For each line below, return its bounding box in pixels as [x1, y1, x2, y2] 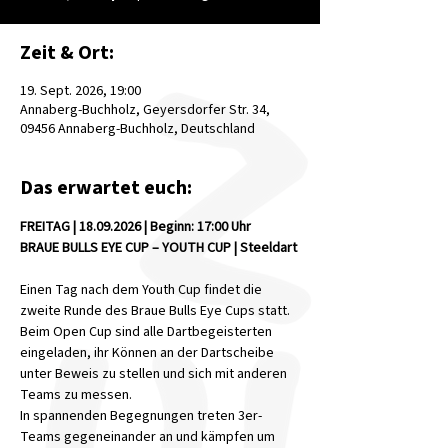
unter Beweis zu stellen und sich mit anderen [20, 364, 290, 384]
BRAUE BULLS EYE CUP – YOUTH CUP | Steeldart [20, 238, 297, 258]
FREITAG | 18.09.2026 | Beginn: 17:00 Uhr [20, 217, 254, 237]
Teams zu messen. [20, 385, 132, 405]
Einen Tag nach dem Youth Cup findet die [20, 280, 265, 300]
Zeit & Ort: [20, 39, 114, 67]
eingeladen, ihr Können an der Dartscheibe [20, 343, 277, 363]
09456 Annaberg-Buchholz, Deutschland [20, 119, 255, 139]
